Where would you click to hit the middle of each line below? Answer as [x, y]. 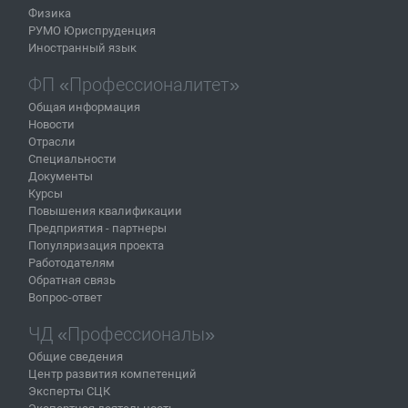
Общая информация [84, 107]
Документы [61, 176]
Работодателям [71, 262]
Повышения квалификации [105, 210]
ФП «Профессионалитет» [134, 84]
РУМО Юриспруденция [92, 30]
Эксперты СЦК [69, 391]
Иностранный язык [82, 47]
